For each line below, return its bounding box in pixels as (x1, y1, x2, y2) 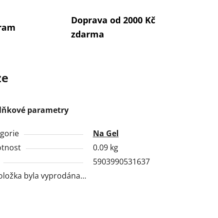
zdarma (71, 28, 104, 40)
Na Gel (92, 127, 119, 139)
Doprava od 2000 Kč (71, 14, 155, 26)
